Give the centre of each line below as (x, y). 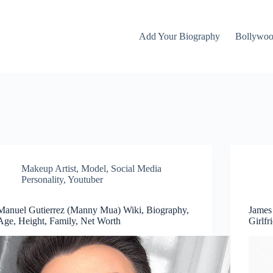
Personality (43, 179)
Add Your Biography (179, 36)
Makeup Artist (49, 168)
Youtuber (86, 179)
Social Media (136, 168)
